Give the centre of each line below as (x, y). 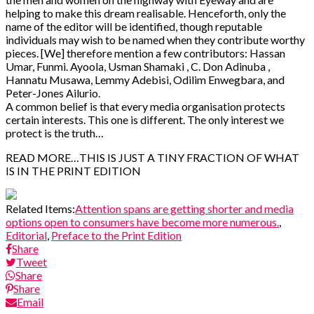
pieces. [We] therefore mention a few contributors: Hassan (145, 53)
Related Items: (40, 208)
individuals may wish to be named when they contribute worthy (155, 39)
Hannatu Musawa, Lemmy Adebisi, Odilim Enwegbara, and (145, 79)
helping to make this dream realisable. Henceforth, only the (146, 13)
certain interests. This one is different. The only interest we (145, 119)
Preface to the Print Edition (116, 235)
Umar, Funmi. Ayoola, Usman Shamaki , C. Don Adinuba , (138, 66)
